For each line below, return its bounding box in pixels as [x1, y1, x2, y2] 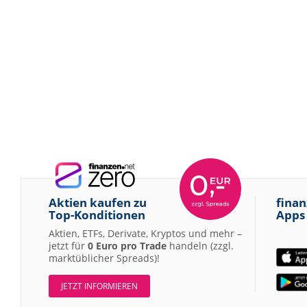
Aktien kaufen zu [49, 194, 147, 211]
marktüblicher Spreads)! [49, 251, 160, 265]
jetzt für [49, 239, 88, 253]
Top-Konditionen [49, 206, 145, 223]
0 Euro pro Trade [88, 239, 167, 253]
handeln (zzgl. [167, 239, 234, 253]
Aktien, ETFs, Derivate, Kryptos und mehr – [49, 227, 242, 241]
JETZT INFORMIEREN [61, 280, 138, 293]
